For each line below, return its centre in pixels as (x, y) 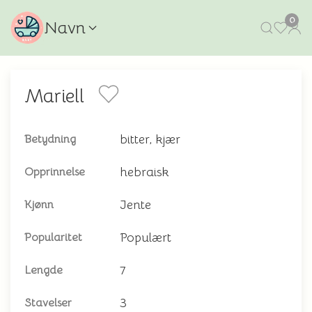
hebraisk (145, 172)
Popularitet (53, 237)
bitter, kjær (150, 139)
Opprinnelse (55, 172)
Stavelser (48, 303)
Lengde (44, 270)
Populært (146, 237)
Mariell (54, 96)
